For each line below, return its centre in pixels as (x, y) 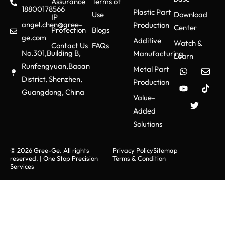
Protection (68, 30)
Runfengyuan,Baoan (55, 66)
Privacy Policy (133, 150)
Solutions (147, 124)
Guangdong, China (53, 92)
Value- (144, 98)
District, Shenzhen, (52, 79)
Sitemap (165, 150)
